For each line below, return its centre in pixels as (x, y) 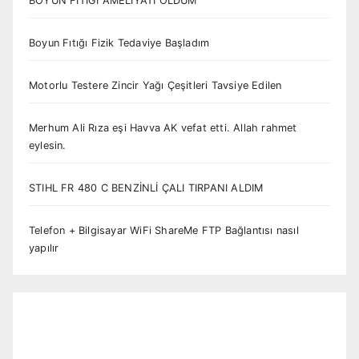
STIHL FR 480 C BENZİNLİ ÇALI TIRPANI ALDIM (146, 188)
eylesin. (48, 145)
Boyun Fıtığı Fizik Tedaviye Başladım (119, 42)
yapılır (44, 248)
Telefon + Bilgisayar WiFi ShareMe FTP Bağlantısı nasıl (164, 230)
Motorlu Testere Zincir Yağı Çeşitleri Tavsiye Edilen (155, 85)
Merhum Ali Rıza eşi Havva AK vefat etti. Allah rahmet (163, 127)
